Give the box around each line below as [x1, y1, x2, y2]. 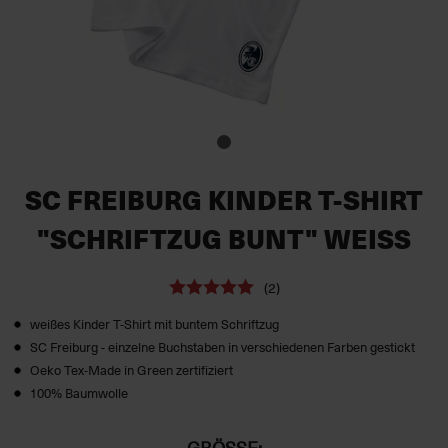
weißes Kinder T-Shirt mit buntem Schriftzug [30, 314, 279, 333]
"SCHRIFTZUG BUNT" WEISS [37, 219, 394, 258]
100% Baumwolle [30, 383, 128, 402]
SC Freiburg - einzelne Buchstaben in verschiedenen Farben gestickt [30, 337, 415, 356]
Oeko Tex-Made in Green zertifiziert [30, 360, 233, 379]
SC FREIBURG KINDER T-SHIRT [25, 180, 423, 219]
